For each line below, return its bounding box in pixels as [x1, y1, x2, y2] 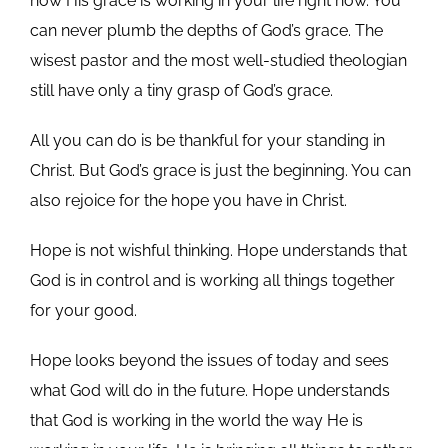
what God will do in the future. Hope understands [29, 380, 390, 400]
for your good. [29, 300, 137, 320]
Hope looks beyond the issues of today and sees [29, 350, 389, 370]
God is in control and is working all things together [29, 270, 395, 290]
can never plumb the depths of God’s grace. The [29, 20, 383, 40]
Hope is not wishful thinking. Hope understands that [29, 240, 407, 260]
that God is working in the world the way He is [29, 410, 363, 430]
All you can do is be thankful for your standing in [29, 130, 385, 150]
